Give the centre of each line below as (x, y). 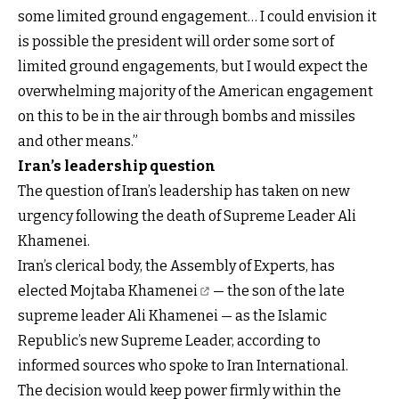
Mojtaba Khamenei (134, 290)
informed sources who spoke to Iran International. (183, 365)
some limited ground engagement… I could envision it (197, 16)
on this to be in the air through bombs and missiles (187, 116)
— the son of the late (277, 290)
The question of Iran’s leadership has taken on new (184, 191)
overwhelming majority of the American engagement (195, 91)
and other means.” (78, 141)
